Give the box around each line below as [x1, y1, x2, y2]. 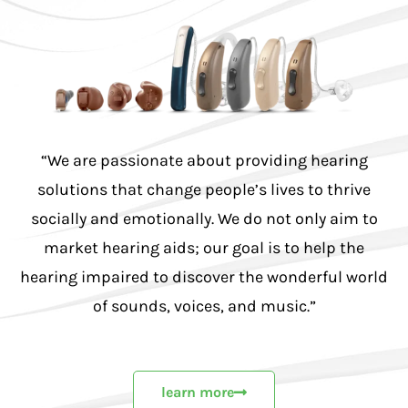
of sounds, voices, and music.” [92, 295, 316, 316]
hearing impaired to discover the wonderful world [20, 266, 388, 287]
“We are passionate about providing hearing [40, 149, 368, 170]
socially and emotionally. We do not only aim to [30, 208, 378, 229]
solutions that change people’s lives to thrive [37, 178, 371, 199]
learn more [161, 382, 234, 401]
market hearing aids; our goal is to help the [44, 237, 364, 258]
